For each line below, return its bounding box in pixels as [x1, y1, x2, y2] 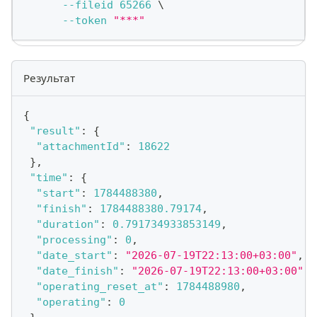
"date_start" [36, 248, 113, 262]
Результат [23, 70, 75, 85]
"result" [30, 124, 81, 137]
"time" [30, 171, 68, 184]
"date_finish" [36, 264, 119, 277]
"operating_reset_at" [36, 279, 163, 293]
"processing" [36, 233, 113, 246]
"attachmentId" [36, 139, 125, 153]
